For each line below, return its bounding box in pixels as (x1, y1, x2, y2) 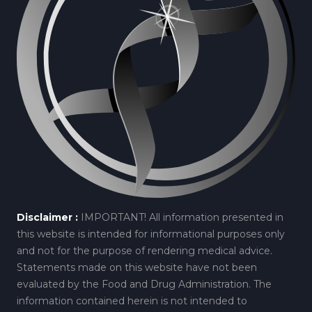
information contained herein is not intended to (17, 295, 247, 308)
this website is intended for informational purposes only (17, 228, 285, 241)
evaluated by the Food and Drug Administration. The (17, 278, 272, 291)
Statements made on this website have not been (17, 261, 257, 274)
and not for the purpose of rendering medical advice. (17, 244, 272, 258)
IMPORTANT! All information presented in (81, 211, 283, 224)
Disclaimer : (17, 211, 78, 224)
